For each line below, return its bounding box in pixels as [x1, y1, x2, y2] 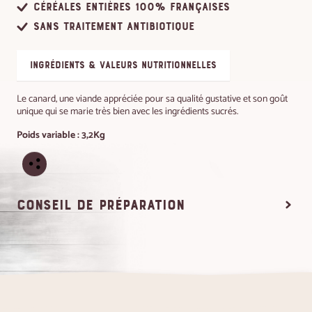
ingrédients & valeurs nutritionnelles [29, 60, 217, 70]
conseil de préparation [17, 196, 185, 213]
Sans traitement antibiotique [33, 20, 194, 33]
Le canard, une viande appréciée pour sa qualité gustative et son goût [17, 91, 288, 105]
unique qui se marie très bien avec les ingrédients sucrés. [17, 104, 238, 118]
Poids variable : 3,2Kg [17, 127, 105, 141]
